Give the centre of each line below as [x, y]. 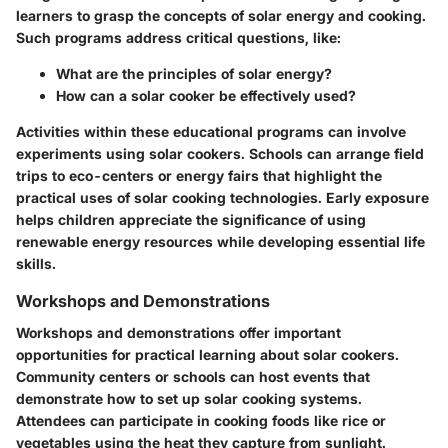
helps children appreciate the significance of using [191, 220]
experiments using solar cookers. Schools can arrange [205, 154]
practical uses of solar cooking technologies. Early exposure [222, 198]
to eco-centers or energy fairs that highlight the [215, 176]
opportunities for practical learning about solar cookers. [207, 355]
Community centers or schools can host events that [193, 377]
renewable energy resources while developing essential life [220, 242]
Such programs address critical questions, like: [178, 38]
